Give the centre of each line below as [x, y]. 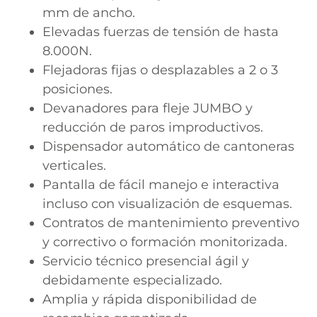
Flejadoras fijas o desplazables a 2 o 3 [160, 70]
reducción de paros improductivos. [153, 127]
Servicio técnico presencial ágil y [146, 261]
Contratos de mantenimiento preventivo [171, 223]
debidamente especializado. [132, 280]
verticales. [74, 165]
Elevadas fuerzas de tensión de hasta [161, 31]
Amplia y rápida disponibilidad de [150, 299]
